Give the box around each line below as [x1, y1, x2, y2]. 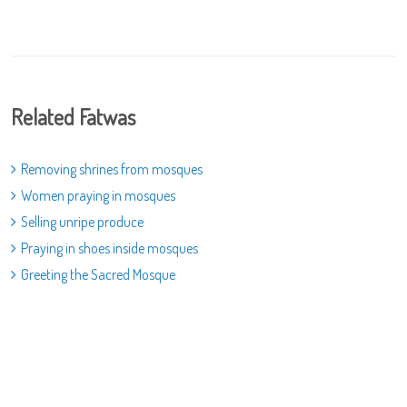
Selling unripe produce [21, 213, 144, 231]
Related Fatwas [11, 103, 135, 131]
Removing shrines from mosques [21, 160, 203, 178]
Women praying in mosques [21, 186, 175, 204]
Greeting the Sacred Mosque [21, 265, 175, 283]
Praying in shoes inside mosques [21, 239, 198, 257]
